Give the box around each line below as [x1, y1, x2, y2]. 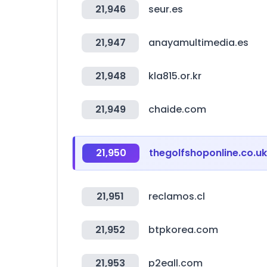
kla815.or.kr [148, 69, 201, 83]
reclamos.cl [148, 190, 205, 203]
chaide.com [148, 103, 206, 116]
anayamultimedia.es [148, 36, 249, 49]
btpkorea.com [148, 223, 218, 237]
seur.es [148, 2, 183, 16]
